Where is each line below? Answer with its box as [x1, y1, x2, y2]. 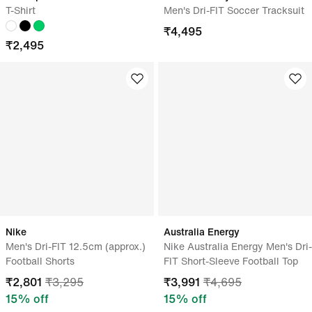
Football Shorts [6, 253, 75, 268]
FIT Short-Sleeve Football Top [164, 253, 298, 268]
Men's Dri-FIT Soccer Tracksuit [164, 3, 304, 17]
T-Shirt [6, 3, 36, 17]
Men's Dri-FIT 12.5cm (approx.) [6, 239, 146, 253]
